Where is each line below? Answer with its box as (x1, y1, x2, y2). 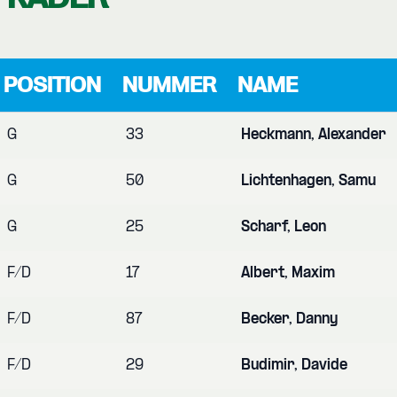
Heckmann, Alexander (241, 127, 386, 143)
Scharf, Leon (241, 219, 326, 235)
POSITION (4, 72, 101, 97)
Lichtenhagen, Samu (241, 173, 376, 189)
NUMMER (122, 72, 216, 97)
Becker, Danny (241, 311, 338, 327)
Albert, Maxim (241, 265, 335, 281)
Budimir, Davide (241, 357, 347, 373)
